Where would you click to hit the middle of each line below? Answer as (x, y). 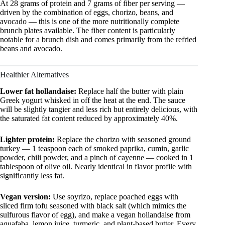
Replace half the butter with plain (130, 91)
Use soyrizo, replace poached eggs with (115, 197)
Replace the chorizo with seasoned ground (123, 140)
